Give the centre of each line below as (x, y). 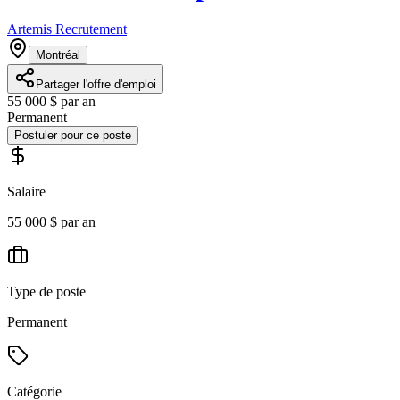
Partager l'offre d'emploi (96, 85)
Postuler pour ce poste (73, 136)
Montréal (58, 55)
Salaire (26, 192)
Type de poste (46, 292)
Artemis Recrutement (67, 29)
